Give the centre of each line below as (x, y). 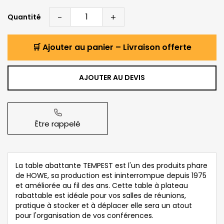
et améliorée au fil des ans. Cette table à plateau (102, 185)
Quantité (24, 17)
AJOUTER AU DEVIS (112, 78)
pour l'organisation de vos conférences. (84, 215)
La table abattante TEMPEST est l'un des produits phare (111, 165)
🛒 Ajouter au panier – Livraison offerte (112, 47)
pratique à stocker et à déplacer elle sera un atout (104, 205)
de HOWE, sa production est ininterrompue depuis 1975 (111, 175)
